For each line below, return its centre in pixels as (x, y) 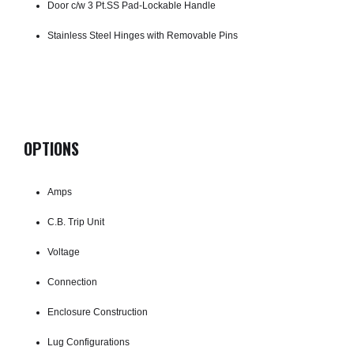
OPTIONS (51, 148)
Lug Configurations (88, 342)
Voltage (64, 252)
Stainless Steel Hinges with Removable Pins (143, 35)
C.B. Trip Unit (76, 222)
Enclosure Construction (98, 312)
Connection (72, 282)
